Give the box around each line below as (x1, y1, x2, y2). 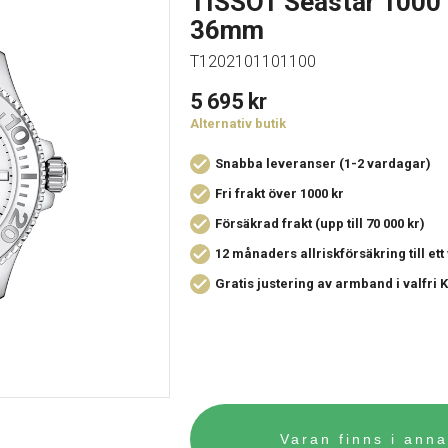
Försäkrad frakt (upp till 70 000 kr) (214, 215, 425, 231)
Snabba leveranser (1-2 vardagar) (214, 155, 431, 171)
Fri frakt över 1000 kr (214, 185, 344, 201)
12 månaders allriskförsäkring (214, 245, 409, 261)
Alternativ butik (189, 115, 286, 131)
